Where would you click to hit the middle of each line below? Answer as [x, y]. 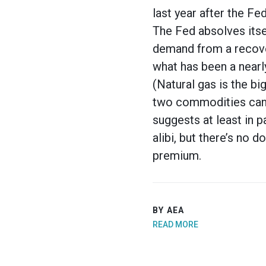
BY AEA [169, 210]
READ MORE [175, 224]
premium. [177, 156]
